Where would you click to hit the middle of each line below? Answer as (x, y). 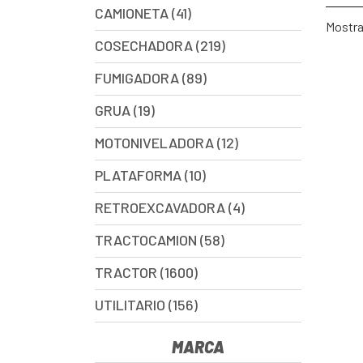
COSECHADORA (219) (160, 45)
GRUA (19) (125, 110)
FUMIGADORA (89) (151, 78)
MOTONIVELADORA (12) (167, 143)
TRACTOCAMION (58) (160, 240)
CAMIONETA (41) (143, 13)
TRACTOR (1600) (146, 272)
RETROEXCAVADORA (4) (170, 207)
